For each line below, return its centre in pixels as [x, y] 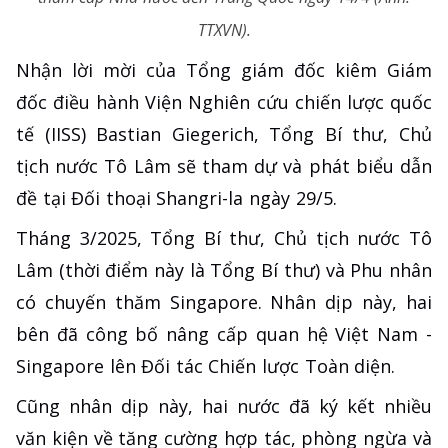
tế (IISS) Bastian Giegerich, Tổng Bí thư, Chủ [224, 133]
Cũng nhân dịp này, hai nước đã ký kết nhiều [224, 405]
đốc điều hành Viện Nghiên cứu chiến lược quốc [224, 101]
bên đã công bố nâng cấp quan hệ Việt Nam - [224, 333]
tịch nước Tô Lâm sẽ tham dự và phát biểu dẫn [224, 165]
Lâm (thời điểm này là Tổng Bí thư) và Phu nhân [224, 269]
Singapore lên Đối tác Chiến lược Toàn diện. [206, 365]
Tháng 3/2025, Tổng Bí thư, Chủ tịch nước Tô [224, 237]
